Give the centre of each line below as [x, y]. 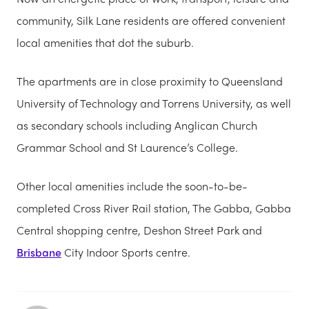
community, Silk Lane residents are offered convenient [151, 20]
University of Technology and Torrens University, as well [154, 103]
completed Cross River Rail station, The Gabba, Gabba [154, 208]
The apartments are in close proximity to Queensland [150, 81]
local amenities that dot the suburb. [105, 42]
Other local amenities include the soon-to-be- [132, 186]
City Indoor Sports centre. [126, 252]
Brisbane [39, 252]
